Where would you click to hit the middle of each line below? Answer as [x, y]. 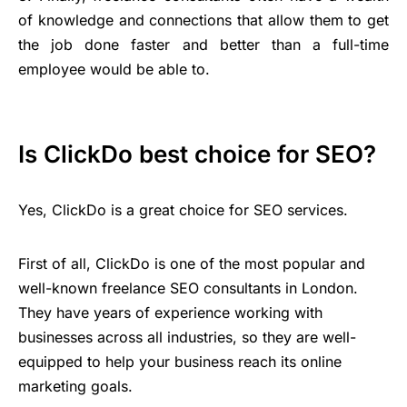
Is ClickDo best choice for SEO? [197, 154]
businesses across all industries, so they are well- [187, 337]
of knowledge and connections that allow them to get [203, 20]
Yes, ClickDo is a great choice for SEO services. [183, 209]
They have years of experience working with [170, 312]
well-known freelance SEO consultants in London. [188, 288]
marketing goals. [75, 386]
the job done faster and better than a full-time [203, 44]
